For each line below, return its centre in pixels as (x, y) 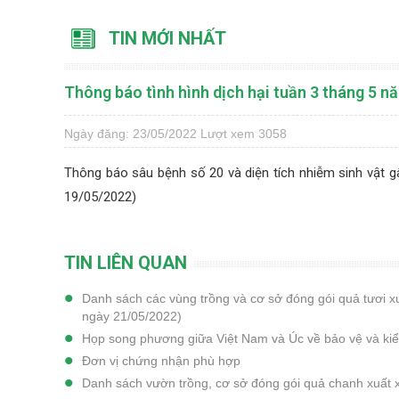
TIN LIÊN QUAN (126, 262)
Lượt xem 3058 (244, 133)
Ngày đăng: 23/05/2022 (130, 133)
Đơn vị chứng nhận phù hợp (161, 360)
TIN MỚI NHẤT (167, 38)
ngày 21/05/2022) (132, 316)
